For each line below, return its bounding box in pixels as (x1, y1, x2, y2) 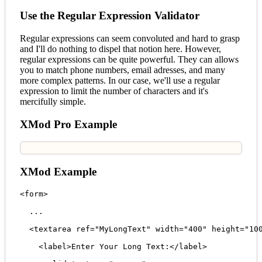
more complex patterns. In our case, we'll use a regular (20, 75, 220, 85)
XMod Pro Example (20, 118, 117, 130)
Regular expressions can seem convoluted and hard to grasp (20, 33, 240, 43)
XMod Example (20, 166, 96, 178)
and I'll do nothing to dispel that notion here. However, (20, 43, 221, 54)
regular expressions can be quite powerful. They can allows (20, 54, 239, 64)
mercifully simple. (20, 96, 86, 106)
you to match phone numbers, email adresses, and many (20, 64, 225, 75)
